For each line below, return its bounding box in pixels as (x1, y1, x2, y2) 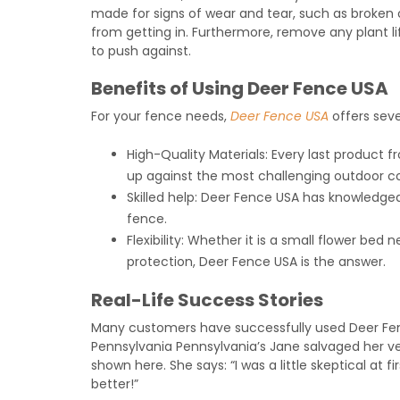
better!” (91, 375, 138, 393)
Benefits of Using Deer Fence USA (91, 76, 388, 101)
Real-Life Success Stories (91, 287, 323, 312)
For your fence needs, (91, 107, 227, 125)
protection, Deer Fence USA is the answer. (127, 253, 386, 271)
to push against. (91, 42, 191, 60)
